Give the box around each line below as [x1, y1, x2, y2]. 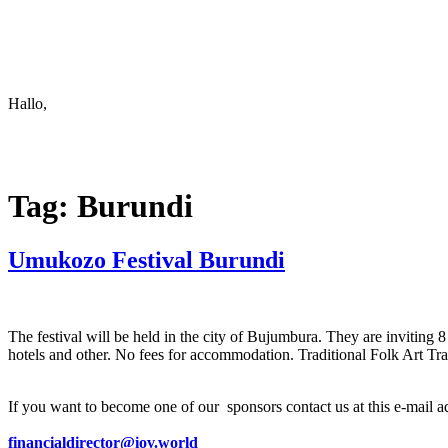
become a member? [51, 95, 173, 112]
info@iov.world [8, 43, 108, 60]
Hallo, [8, 95, 51, 112]
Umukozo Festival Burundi [8, 246, 285, 273]
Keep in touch [8, 9, 97, 26]
